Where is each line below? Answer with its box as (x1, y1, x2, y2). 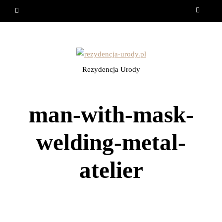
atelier (79, 157, 143, 183)
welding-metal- (36, 129, 186, 155)
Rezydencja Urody (82, 65, 140, 73)
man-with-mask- (28, 101, 194, 127)
